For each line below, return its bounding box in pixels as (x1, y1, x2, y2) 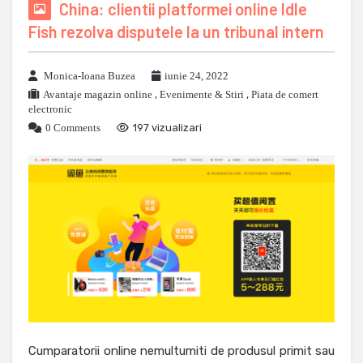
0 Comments (45, 122, 100, 134)
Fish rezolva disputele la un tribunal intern (28, 22, 324, 41)
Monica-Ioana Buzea (44, 70, 135, 82)
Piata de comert (251, 88, 318, 100)
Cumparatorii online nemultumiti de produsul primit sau (28, 344, 335, 359)
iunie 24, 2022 (164, 70, 228, 82)
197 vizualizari (133, 122, 202, 134)
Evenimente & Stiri (160, 88, 244, 100)
